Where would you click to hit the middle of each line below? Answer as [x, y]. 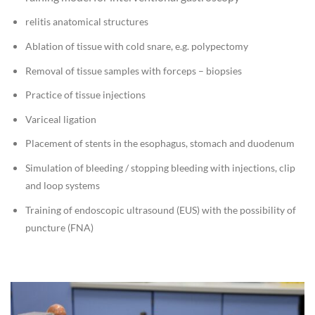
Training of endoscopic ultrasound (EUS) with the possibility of [160, 210]
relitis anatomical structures [86, 22]
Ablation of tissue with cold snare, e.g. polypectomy [136, 46]
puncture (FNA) [59, 227]
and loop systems [62, 185]
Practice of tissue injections [85, 95]
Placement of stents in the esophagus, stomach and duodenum [160, 143]
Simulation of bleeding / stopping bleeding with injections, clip [160, 167]
